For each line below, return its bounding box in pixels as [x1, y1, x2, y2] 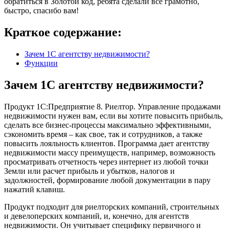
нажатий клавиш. [4, 185, 65, 194]
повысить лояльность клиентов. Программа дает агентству [4, 139, 210, 148]
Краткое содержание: [4, 26, 122, 39]
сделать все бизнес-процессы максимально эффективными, [4, 120, 211, 129]
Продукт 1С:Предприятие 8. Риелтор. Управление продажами [4, 102, 221, 111]
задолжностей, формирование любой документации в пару [4, 175, 211, 185]
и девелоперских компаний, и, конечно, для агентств [4, 211, 189, 220]
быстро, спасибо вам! [4, 6, 79, 15]
